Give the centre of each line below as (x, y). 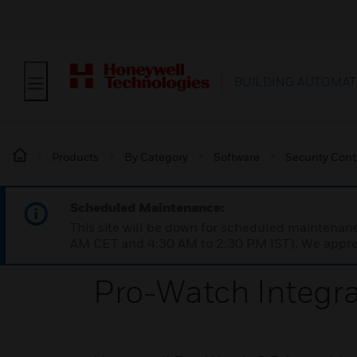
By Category (156, 157)
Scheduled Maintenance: (147, 207)
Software (237, 157)
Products (75, 157)
